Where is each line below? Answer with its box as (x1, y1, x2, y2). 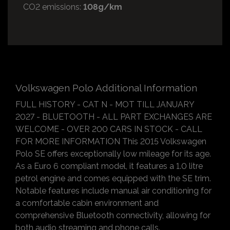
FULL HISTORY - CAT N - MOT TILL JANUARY (15, 99, 194, 109)
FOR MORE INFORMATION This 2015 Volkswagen (15, 136, 206, 146)
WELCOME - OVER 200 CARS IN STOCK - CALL (15, 124, 202, 134)
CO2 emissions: (23, 2, 81, 12)
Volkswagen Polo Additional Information (15, 82, 197, 93)
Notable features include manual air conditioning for (15, 185, 212, 196)
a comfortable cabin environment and (15, 198, 159, 208)
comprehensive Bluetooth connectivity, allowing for (15, 210, 210, 220)
